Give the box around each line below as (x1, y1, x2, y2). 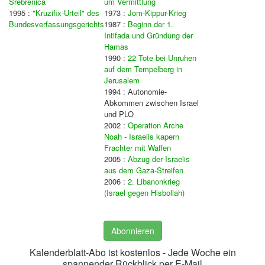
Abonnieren (111, 225, 154, 237)
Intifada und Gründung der (104, 30, 193, 41)
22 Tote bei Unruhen (128, 52, 196, 63)
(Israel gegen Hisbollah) (104, 187, 185, 198)
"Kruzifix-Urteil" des (33, 7, 99, 18)
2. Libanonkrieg (128, 176, 180, 187)
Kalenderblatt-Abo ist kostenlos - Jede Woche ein (29, 245, 236, 259)
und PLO (104, 108, 134, 119)
